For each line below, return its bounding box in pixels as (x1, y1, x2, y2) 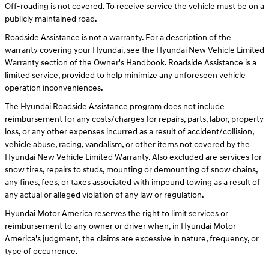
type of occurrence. (5, 246, 78, 256)
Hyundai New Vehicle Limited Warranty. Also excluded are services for (5, 152, 262, 162)
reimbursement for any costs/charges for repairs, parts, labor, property (5, 114, 264, 124)
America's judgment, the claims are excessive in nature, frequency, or (5, 234, 259, 244)
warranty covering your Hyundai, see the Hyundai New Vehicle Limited (5, 45, 264, 55)
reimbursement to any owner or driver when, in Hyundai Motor (5, 221, 236, 231)
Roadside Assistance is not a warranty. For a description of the (5, 32, 231, 43)
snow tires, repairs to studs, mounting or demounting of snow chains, (5, 165, 258, 175)
